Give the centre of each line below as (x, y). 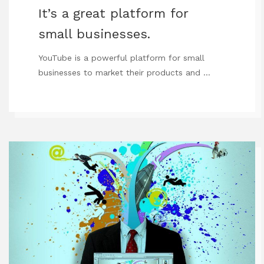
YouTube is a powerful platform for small (121, 58)
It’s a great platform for (113, 14)
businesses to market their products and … (124, 73)
